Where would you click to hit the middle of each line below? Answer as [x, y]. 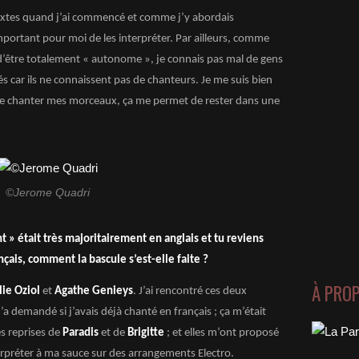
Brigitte [146, 333]
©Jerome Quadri [47, 193]
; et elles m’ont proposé [222, 333]
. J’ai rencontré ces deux [190, 291]
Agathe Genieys [94, 291]
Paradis [81, 333]
